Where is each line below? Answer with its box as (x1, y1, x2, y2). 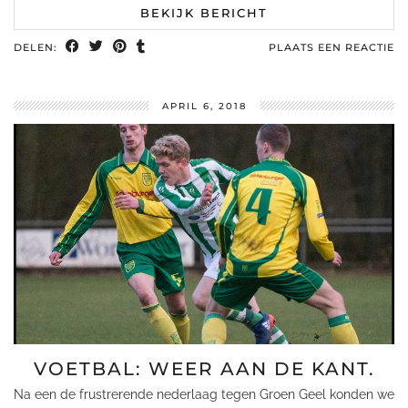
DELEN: (14, 40, 61, 54)
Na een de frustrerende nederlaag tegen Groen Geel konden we (14, 386, 394, 402)
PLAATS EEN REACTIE (269, 40, 394, 54)
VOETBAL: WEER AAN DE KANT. (33, 357, 375, 380)
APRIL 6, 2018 (161, 99, 247, 112)
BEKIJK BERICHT (140, 5, 268, 20)
